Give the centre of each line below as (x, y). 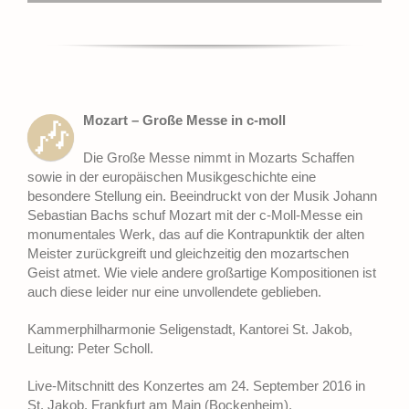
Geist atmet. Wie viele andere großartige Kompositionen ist (202, 273)
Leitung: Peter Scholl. (90, 349)
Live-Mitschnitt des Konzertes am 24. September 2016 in (196, 386)
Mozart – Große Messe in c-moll (184, 121)
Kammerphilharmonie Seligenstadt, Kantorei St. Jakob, (190, 330)
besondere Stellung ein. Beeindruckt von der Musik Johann (202, 196)
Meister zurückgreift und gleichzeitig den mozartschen (188, 254)
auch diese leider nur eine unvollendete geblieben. (174, 292)
